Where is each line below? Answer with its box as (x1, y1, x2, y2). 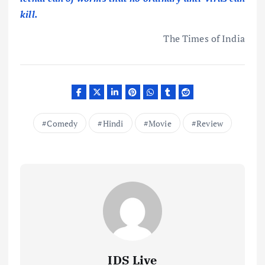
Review (196, 117, 224, 129)
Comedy (47, 117, 78, 129)
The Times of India (163, 32, 245, 46)
